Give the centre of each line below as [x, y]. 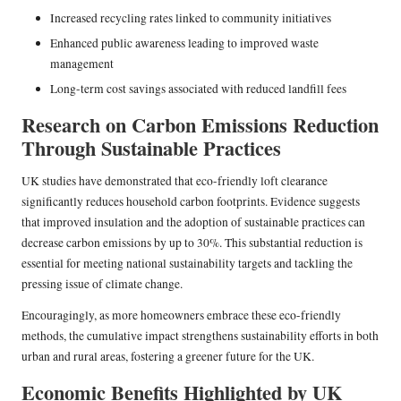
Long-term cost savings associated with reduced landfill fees [198, 89]
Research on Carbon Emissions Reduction [200, 125]
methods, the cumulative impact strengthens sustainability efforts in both [200, 336]
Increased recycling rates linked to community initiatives [191, 17]
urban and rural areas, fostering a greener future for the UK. [168, 357]
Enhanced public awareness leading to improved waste [184, 43]
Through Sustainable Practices [151, 149]
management [82, 64]
